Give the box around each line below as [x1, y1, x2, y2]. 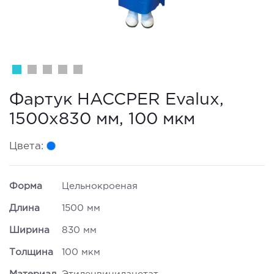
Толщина [9, 248, 53, 256]
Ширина [9, 226, 50, 234]
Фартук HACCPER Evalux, [9, 92, 224, 107]
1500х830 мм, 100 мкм [9, 111, 195, 127]
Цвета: [9, 141, 43, 151]
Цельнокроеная [62, 182, 138, 190]
